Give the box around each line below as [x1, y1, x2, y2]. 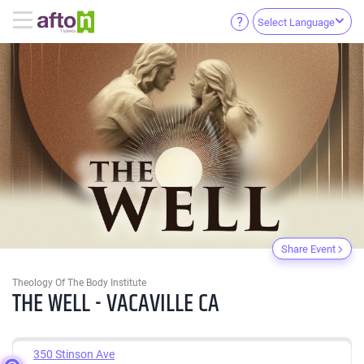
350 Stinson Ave [33, 347, 115, 361]
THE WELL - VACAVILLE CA [12, 285, 219, 323]
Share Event [281, 242, 336, 255]
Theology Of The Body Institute [12, 276, 146, 288]
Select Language [258, 15, 335, 28]
